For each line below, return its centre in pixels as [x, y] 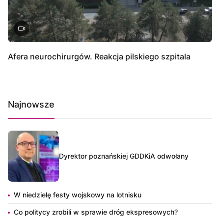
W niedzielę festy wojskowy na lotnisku [78, 194]
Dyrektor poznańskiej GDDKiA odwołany [124, 156]
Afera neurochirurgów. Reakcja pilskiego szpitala [99, 56]
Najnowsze [31, 104]
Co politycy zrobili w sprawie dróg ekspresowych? [96, 212]
